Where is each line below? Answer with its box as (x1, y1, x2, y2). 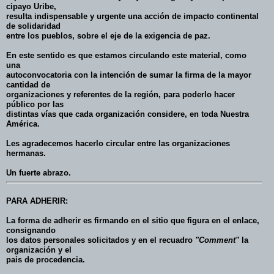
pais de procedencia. (6, 254, 85, 264)
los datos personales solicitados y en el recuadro (6, 235, 195, 245)
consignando (6, 225, 56, 235)
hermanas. (6, 148, 46, 158)
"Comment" (195, 235, 242, 245)
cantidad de (6, 80, 50, 89)
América (6, 119, 37, 128)
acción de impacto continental (144, 11, 259, 21)
